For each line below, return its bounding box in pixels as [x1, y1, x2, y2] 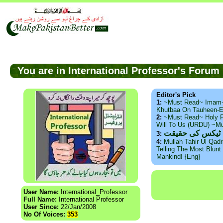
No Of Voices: [23, 211, 67, 219]
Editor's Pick [156, 91, 196, 99]
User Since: [23, 203, 59, 211]
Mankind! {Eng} [156, 153, 200, 161]
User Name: [23, 188, 59, 196]
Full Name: [23, 196, 57, 204]
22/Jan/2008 [59, 203, 96, 211]
